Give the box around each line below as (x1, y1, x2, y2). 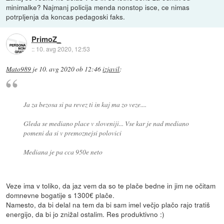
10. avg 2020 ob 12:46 (39, 64, 101, 73)
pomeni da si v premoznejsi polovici (23, 128, 121, 138)
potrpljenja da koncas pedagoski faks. (6, 11, 125, 21)
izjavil (102, 64, 120, 73)
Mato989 (6, 64, 31, 73)
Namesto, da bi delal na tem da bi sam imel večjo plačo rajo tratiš (6, 199, 210, 210)
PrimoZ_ (31, 33, 61, 44)
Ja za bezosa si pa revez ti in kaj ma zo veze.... (23, 99, 146, 109)
